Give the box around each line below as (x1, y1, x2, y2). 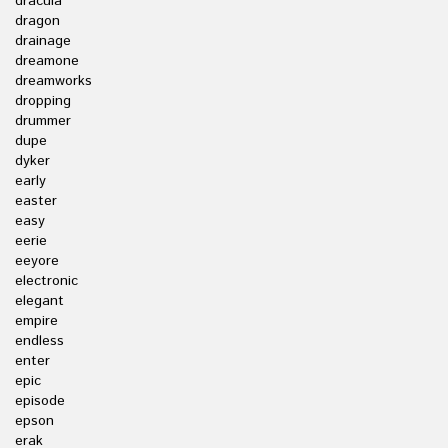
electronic (15, 271, 78, 291)
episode (15, 391, 65, 411)
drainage (15, 31, 71, 51)
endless (15, 331, 64, 351)
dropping (15, 91, 71, 111)
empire (15, 311, 58, 331)
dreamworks (15, 71, 92, 91)
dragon (15, 11, 60, 31)
